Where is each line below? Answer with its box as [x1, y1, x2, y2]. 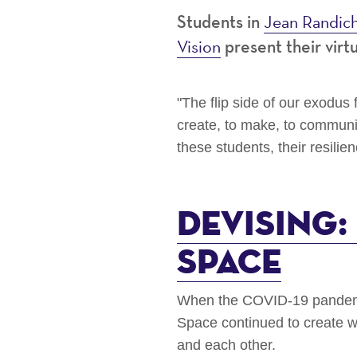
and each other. [177, 337, 280, 354]
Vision [177, 34, 221, 57]
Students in [177, 14, 264, 32]
